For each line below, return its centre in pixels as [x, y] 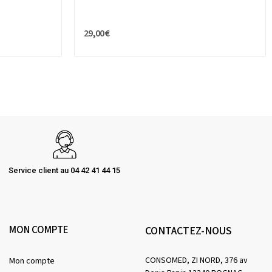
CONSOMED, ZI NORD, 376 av [196, 261]
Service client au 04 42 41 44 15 [64, 171]
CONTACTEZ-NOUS [189, 231]
